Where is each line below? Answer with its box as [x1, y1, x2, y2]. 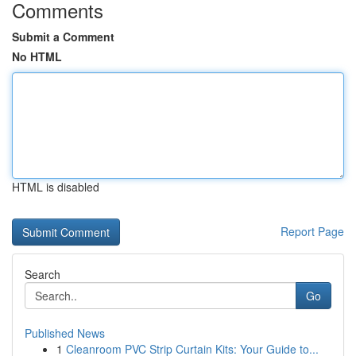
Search [25, 266, 60, 282]
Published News [25, 325, 105, 341]
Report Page [281, 223, 344, 239]
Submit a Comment [12, 29, 114, 44]
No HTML [12, 48, 62, 64]
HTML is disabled [12, 179, 99, 195]
